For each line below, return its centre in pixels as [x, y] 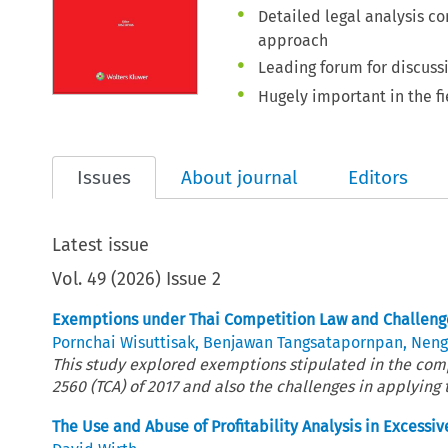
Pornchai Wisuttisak [124, 342]
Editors [378, 177]
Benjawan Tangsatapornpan [303, 342]
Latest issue [101, 244]
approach [293, 40]
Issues [104, 177]
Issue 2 [194, 278]
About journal [240, 177]
